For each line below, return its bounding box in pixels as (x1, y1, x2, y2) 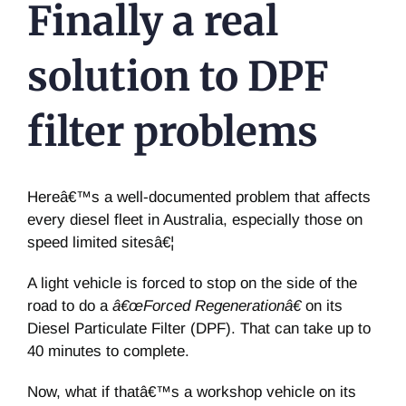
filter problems (27, 106, 318, 157)
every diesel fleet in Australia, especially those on (27, 211, 362, 229)
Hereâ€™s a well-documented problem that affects (27, 188, 371, 207)
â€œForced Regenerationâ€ (112, 297, 301, 315)
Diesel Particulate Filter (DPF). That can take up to (27, 320, 371, 338)
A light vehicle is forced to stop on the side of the (27, 275, 357, 293)
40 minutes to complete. (27, 343, 189, 361)
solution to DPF (27, 51, 329, 101)
